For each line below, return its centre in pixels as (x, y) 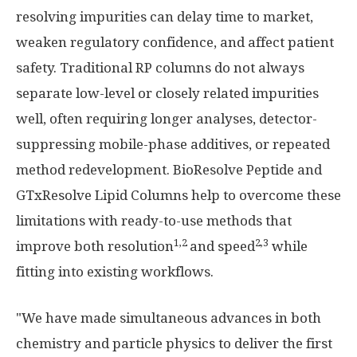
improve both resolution (95, 247)
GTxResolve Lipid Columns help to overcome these (178, 196)
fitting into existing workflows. (115, 272)
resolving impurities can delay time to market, (165, 17)
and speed (222, 247)
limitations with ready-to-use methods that (154, 221)
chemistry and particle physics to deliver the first (174, 344)
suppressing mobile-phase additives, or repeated (173, 145)
